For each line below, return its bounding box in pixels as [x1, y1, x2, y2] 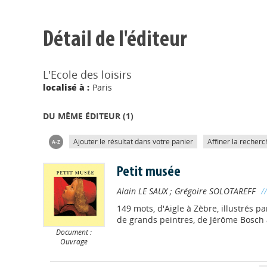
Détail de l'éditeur [43, 29, 187, 52]
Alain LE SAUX [116, 185, 167, 197]
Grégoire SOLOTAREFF [174, 185, 256, 197]
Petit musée [116, 165, 181, 179]
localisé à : [43, 82, 89, 93]
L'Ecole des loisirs [43, 67, 132, 82]
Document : [55, 227, 92, 237]
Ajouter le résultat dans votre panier [73, 136, 193, 147]
